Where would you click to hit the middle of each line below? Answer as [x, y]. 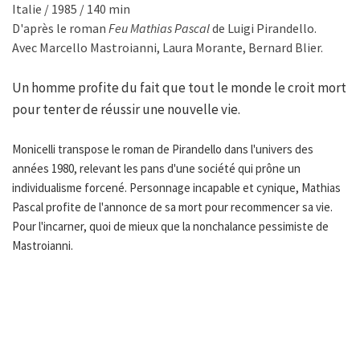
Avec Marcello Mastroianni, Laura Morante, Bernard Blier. [168, 48]
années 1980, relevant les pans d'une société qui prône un [156, 169]
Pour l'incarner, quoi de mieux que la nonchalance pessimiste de [170, 227]
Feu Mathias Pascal [159, 29]
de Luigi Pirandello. [263, 29]
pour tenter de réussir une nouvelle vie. [126, 110]
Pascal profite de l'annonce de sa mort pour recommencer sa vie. [172, 207]
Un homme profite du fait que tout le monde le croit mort [179, 88]
